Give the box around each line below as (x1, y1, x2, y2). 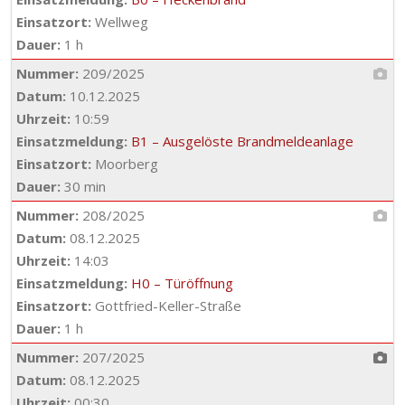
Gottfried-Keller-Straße (91, 297, 241, 315)
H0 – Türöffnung (131, 274, 233, 292)
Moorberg (91, 155, 158, 173)
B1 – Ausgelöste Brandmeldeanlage (131, 132, 353, 150)
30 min (61, 177, 106, 195)
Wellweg (91, 13, 148, 31)
